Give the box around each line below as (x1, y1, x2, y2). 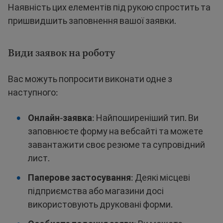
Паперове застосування (28, 172, 131, 183)
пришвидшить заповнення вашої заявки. (8, 15, 176, 26)
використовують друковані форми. (28, 199, 173, 210)
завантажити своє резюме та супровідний (28, 139, 205, 150)
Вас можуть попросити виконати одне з (8, 73, 172, 84)
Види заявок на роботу (8, 46, 115, 60)
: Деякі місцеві (131, 172, 190, 183)
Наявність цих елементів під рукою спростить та (8, 1, 211, 12)
